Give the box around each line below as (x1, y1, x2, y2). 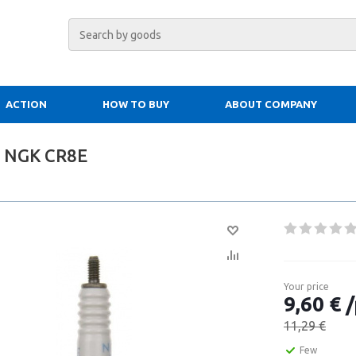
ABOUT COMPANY (225, 99, 317, 110)
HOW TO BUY (103, 99, 169, 110)
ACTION (6, 99, 47, 110)
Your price (284, 281, 329, 292)
